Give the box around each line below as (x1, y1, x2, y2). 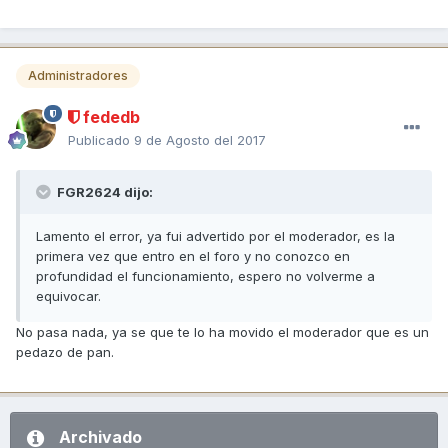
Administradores (28, 67, 128, 83)
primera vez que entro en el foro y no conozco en (36, 247, 350, 264)
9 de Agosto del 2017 (134, 131, 266, 148)
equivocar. (36, 287, 101, 304)
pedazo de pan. (16, 343, 114, 360)
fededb (79, 106, 140, 127)
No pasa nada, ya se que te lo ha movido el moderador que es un (16, 323, 429, 340)
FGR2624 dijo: (54, 183, 153, 200)
